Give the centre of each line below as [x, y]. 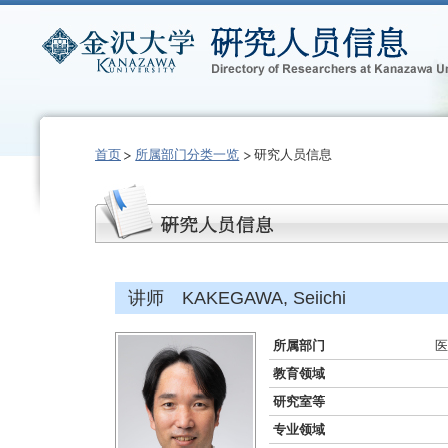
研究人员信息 [292, 154]
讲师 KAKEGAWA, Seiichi [236, 298]
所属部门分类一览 [187, 154]
